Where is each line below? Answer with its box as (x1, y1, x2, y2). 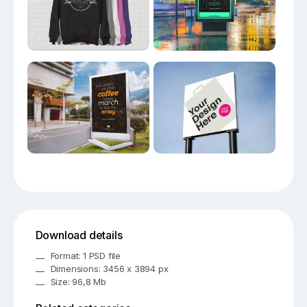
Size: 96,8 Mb (50, 275, 107, 287)
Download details (35, 228, 123, 243)
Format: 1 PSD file (50, 249, 121, 261)
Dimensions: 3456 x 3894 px (50, 262, 169, 274)
